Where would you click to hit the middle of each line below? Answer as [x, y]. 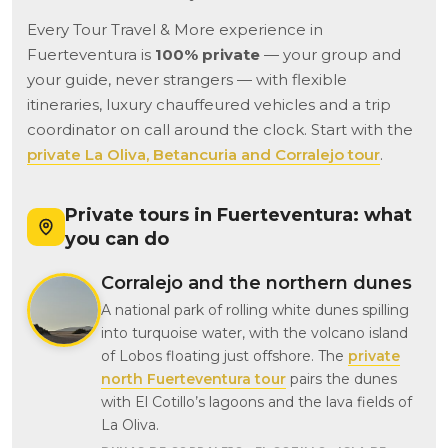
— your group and [330, 55]
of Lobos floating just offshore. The [224, 356]
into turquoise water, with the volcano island [254, 333]
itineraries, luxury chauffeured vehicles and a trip [209, 105]
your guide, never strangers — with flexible [187, 80]
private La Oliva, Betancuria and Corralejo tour [203, 155]
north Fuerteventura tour [193, 379]
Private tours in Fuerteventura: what [238, 215]
